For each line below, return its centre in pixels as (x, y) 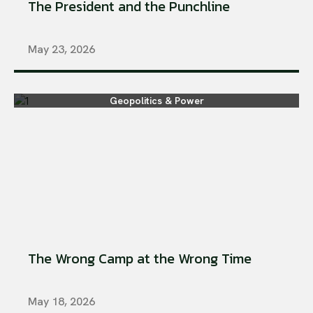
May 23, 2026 (61, 50)
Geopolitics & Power (156, 101)
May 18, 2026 (61, 302)
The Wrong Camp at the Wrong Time (140, 259)
